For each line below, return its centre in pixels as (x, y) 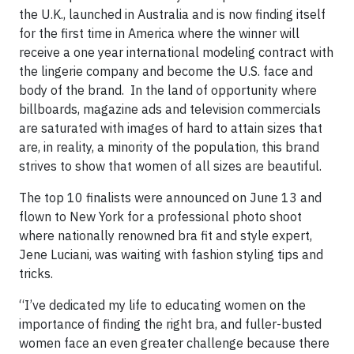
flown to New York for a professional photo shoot (160, 217)
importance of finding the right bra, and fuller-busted (170, 324)
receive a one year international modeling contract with (176, 52)
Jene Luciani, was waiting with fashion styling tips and (171, 254)
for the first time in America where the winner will (159, 33)
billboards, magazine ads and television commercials (170, 109)
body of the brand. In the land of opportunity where (168, 90)
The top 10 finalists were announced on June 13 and (170, 198)
